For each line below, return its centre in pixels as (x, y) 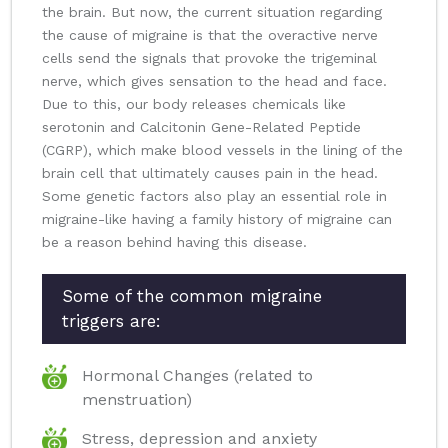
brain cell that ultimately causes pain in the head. (210, 173)
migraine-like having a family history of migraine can (217, 219)
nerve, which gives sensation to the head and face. (214, 81)
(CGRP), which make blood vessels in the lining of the (222, 150)
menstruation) (137, 400)
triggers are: (111, 321)
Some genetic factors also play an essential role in (214, 196)
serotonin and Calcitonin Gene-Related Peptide (201, 127)
